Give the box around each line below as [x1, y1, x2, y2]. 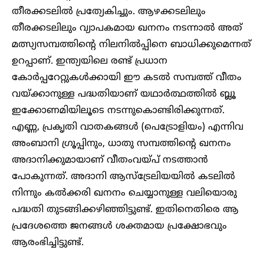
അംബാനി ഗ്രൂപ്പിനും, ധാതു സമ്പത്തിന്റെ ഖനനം [12, 138, 231, 150]
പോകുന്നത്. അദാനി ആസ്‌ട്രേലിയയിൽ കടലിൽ [12, 171, 235, 183]
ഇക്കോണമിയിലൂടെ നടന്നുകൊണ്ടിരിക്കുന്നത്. [12, 105, 225, 117]
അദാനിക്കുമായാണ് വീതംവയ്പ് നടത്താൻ [12, 154, 208, 167]
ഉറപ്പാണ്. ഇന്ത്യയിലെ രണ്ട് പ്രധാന [12, 55, 167, 68]
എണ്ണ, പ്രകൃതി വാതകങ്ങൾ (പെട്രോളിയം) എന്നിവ [12, 121, 243, 134]
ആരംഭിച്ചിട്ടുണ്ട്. [12, 237, 84, 249]
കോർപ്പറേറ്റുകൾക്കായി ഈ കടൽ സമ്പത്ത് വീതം [12, 72, 242, 84]
